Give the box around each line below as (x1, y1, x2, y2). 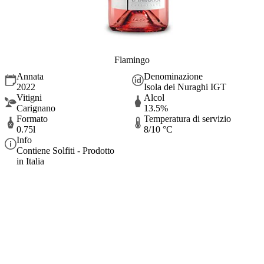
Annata (16, 71, 44, 82)
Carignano (16, 103, 55, 114)
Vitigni (16, 93, 42, 103)
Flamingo (114, 54, 150, 65)
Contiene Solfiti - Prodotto (16, 146, 114, 156)
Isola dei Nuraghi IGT (144, 82, 226, 93)
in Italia (16, 156, 44, 167)
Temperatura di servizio (144, 114, 231, 124)
